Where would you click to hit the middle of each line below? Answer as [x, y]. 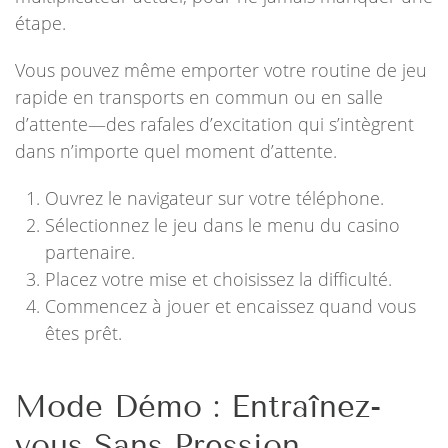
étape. [40, 23]
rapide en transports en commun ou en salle [199, 97]
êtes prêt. [83, 333]
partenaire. [90, 252]
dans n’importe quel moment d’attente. [176, 151]
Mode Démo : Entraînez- [198, 406]
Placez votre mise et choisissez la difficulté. [218, 279]
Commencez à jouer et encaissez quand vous [230, 306]
